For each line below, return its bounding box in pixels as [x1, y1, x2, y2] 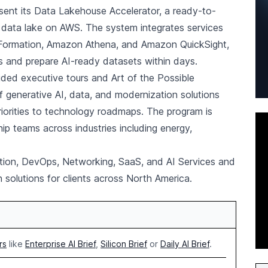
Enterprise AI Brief [25, 239, 96, 249]
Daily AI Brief [160, 239, 209, 249]
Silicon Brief [100, 239, 147, 249]
